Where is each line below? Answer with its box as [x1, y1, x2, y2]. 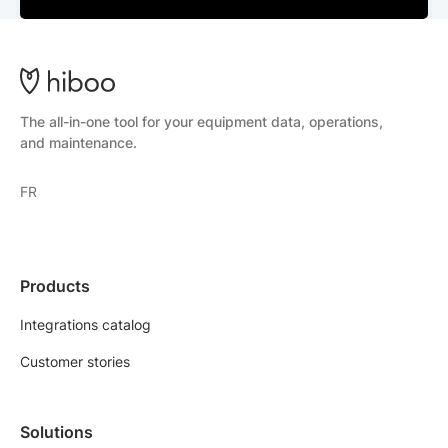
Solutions [20, 421, 93, 442]
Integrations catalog [20, 315, 151, 333]
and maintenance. [20, 133, 137, 151]
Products [20, 275, 90, 296]
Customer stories [20, 352, 130, 370]
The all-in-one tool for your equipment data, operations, [20, 112, 383, 130]
